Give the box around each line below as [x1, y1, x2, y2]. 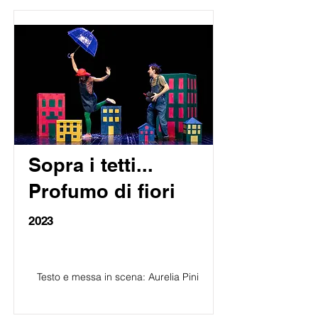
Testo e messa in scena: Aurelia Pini [37, 270, 199, 283]
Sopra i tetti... [28, 153, 153, 176]
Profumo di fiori [28, 180, 175, 202]
